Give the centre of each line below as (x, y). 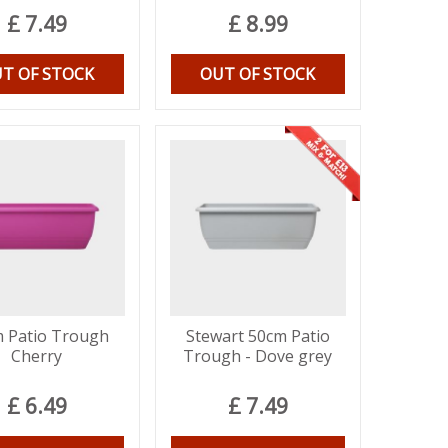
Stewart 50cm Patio (257, 335)
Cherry (37, 355)
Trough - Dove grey (258, 355)
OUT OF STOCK (258, 73)
